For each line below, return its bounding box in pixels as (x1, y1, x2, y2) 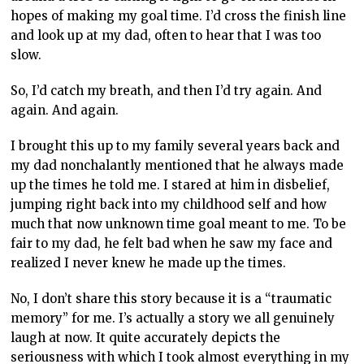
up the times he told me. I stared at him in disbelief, (11, 177, 331, 193)
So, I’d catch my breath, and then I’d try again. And (11, 83, 323, 99)
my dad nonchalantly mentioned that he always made (11, 158, 344, 174)
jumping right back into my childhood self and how (11, 197, 327, 213)
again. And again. (11, 102, 119, 119)
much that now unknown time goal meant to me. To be (11, 216, 347, 232)
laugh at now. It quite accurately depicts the (11, 330, 281, 346)
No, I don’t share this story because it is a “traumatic (11, 291, 332, 307)
